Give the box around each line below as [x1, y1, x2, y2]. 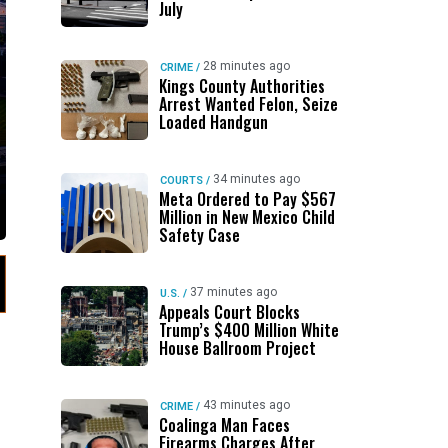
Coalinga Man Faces [158, 413, 290, 437]
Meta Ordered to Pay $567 [158, 187, 336, 211]
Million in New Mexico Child [158, 205, 335, 229]
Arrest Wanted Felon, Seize [158, 92, 338, 116]
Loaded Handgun [158, 110, 268, 134]
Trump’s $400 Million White [158, 318, 339, 342]
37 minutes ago [189, 285, 277, 299]
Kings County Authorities [158, 74, 325, 98]
